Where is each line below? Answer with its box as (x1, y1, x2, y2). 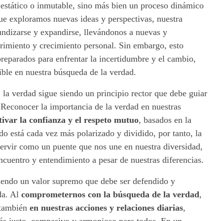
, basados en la (139, 115, 191, 125)
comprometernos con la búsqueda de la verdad (21, 189, 199, 200)
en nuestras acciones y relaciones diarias (30, 203, 183, 213)
